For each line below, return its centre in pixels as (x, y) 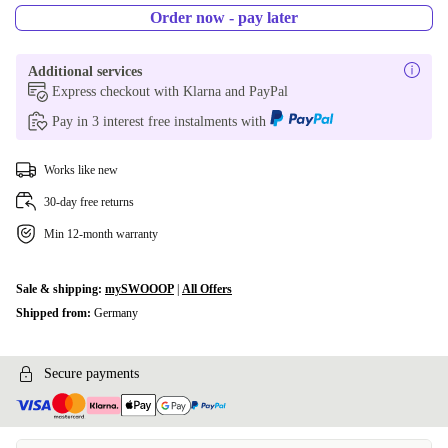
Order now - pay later (224, 17)
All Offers (207, 289)
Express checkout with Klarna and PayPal (170, 91)
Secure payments (91, 373)
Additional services (85, 71)
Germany (116, 313)
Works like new (81, 170)
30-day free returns (89, 202)
